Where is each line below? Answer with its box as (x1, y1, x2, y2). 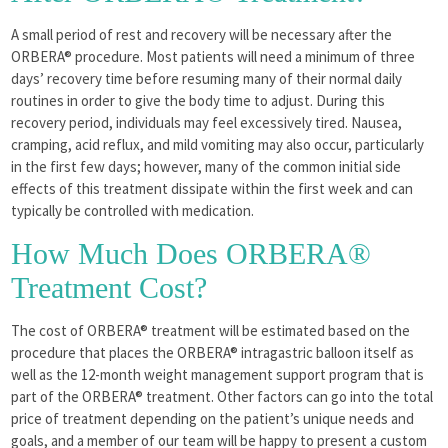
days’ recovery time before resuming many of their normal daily (11, 68, 403, 88)
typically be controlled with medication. (11, 200, 255, 220)
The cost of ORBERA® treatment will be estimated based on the (11, 320, 411, 340)
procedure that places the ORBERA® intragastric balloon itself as (11, 342, 415, 362)
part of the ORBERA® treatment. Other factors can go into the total (11, 386, 434, 406)
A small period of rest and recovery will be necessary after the (11, 24, 393, 44)
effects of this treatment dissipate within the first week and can (11, 178, 414, 198)
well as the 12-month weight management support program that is (11, 364, 425, 384)
